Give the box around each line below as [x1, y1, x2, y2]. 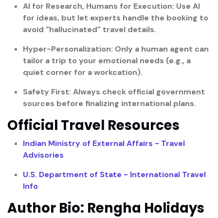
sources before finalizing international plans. [23, 98, 196, 109]
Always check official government [71, 86, 205, 97]
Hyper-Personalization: [23, 43, 113, 54]
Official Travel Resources [7, 115, 180, 135]
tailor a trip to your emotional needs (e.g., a [23, 55, 191, 66]
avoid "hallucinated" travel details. [23, 24, 156, 35]
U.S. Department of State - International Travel [23, 169, 206, 180]
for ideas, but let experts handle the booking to [23, 12, 208, 23]
